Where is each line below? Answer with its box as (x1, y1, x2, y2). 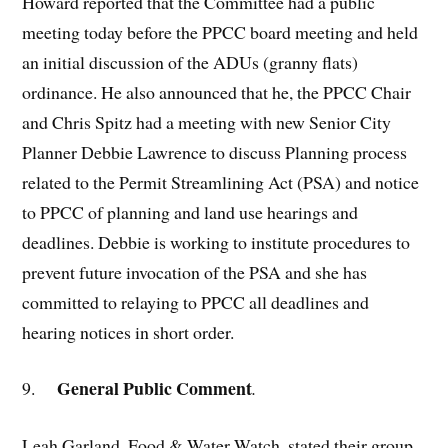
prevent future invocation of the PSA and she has (22, 259, 368, 284)
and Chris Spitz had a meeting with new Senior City (22, 109, 392, 134)
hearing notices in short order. (22, 319, 235, 344)
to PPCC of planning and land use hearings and (22, 199, 359, 224)
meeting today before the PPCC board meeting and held (22, 19, 419, 44)
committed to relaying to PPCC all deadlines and (22, 289, 370, 314)
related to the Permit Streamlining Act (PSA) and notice (22, 169, 420, 194)
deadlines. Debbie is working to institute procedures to (22, 229, 411, 254)
